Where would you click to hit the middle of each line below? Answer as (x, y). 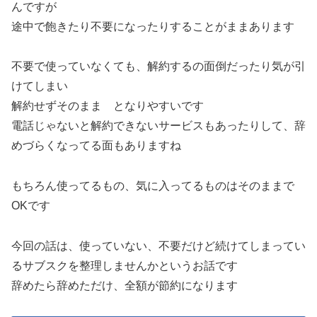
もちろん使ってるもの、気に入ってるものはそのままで (153, 186)
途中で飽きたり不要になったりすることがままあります (153, 26)
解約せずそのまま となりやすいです (108, 106)
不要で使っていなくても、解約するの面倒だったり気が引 (158, 67)
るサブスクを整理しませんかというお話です (125, 266)
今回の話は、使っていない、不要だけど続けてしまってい (158, 246)
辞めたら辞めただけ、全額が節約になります (125, 286)
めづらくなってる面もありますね (96, 146)
